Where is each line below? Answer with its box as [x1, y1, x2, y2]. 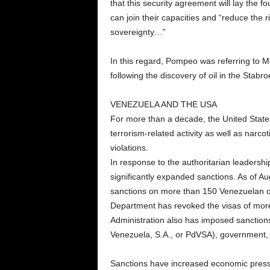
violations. [110, 143, 148, 153]
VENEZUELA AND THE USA [110, 99, 217, 110]
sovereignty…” [110, 27, 166, 37]
